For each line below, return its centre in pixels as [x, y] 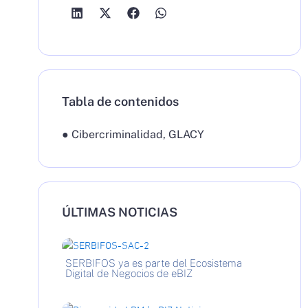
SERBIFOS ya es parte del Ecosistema [153, 263]
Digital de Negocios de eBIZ [129, 273]
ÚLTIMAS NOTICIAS [119, 212]
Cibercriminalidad [117, 135]
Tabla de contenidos [120, 102]
